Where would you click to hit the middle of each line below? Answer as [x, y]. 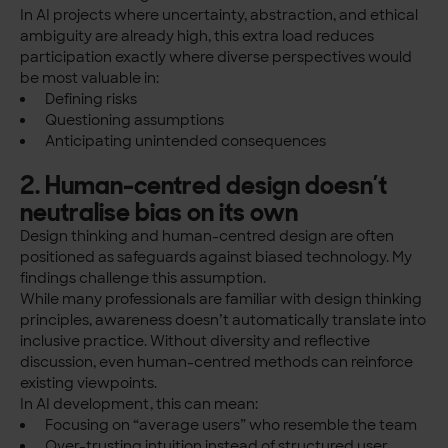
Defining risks [90, 99]
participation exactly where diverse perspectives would [216, 57]
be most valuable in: [90, 78]
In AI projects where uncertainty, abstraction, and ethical [219, 15]
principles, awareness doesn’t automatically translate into [223, 320]
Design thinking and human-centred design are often [207, 236]
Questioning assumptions [134, 120]
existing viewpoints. [89, 383]
